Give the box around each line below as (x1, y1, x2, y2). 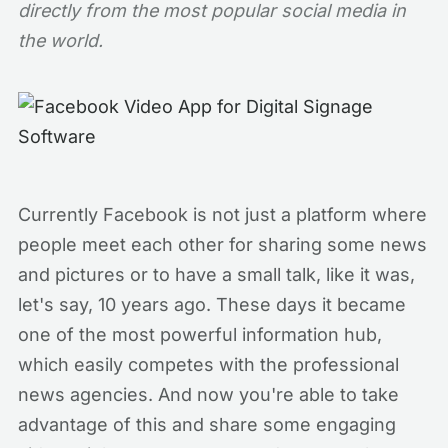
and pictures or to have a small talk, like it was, (18, 264, 415, 285)
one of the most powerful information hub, (18, 324, 382, 345)
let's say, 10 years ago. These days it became (18, 294, 406, 315)
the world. (18, 30, 103, 51)
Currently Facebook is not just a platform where (18, 204, 427, 225)
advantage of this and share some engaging (18, 414, 396, 435)
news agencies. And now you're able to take (18, 384, 399, 405)
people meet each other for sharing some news (18, 234, 427, 255)
